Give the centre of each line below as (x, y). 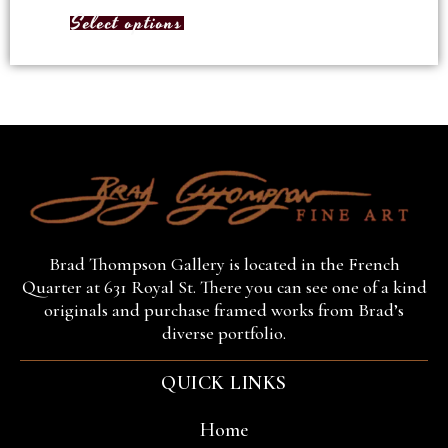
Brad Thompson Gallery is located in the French (224, 264)
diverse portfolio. (224, 333)
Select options (127, 23)
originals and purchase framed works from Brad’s (224, 310)
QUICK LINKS (224, 382)
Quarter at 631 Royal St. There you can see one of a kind (224, 287)
